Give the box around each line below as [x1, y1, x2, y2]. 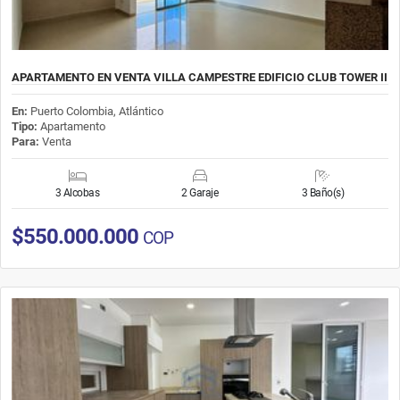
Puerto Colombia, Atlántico [30, 104, 163, 118]
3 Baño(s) [301, 186, 345, 199]
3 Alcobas [54, 186, 100, 199]
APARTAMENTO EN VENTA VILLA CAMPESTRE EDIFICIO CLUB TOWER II [12, 70, 387, 84]
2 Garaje [181, 186, 219, 199]
